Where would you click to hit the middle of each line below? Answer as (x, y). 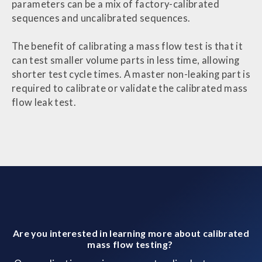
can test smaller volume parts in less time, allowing (126, 61)
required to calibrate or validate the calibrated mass (130, 89)
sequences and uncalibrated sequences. (101, 18)
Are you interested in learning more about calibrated (131, 233)
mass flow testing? (131, 244)
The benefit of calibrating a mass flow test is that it (127, 46)
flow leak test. (46, 103)
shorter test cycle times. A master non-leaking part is (131, 75)
